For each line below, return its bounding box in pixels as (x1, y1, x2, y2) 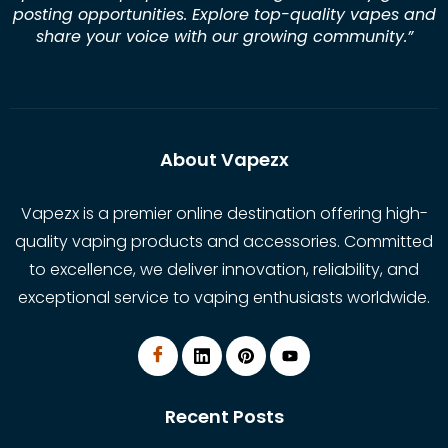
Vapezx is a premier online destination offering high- (20, 201, 428, 225)
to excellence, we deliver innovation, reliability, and (29, 257, 419, 281)
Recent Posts (164, 404, 284, 430)
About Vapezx (159, 146, 289, 172)
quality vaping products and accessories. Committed (15, 229, 433, 253)
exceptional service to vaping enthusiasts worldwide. (18, 285, 430, 309)
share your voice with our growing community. (35, 24, 407, 48)
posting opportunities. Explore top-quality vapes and (12, 2, 436, 26)
